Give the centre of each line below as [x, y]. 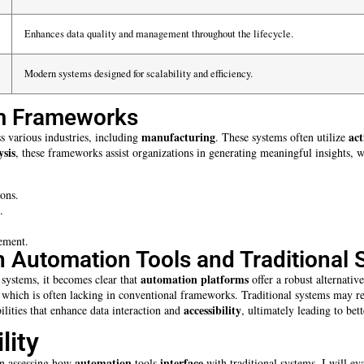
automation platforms [195, 279]
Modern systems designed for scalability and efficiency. [139, 73]
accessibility [212, 310]
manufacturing [178, 136]
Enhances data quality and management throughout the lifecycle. [159, 33]
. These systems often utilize [282, 136]
